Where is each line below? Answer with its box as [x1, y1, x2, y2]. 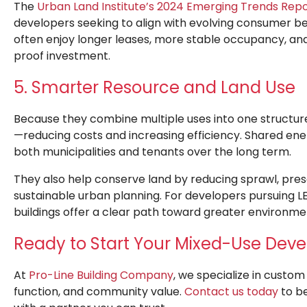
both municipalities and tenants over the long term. [14, 144, 291, 160]
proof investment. [14, 48, 110, 64]
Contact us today [184, 284, 278, 300]
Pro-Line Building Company [29, 267, 173, 284]
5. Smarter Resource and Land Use [14, 76, 295, 99]
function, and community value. [14, 284, 184, 300]
